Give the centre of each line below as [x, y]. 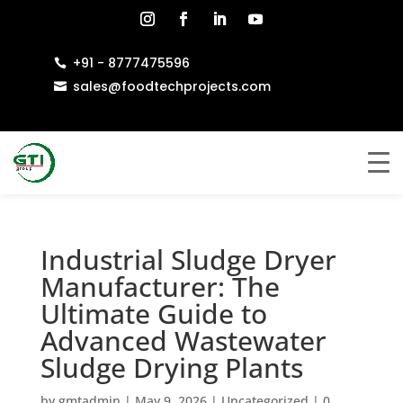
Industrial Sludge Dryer [188, 260]
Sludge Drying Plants [171, 367]
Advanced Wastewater [183, 340]
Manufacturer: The [160, 287]
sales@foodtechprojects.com [171, 86]
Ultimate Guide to [153, 313]
